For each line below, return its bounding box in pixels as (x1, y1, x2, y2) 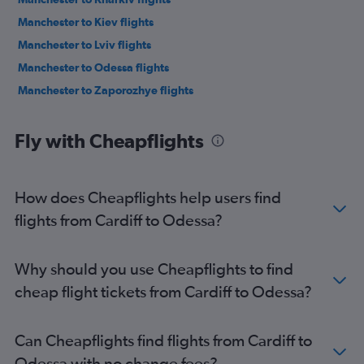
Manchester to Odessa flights (18, 61, 169, 74)
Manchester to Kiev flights (18, 15, 154, 28)
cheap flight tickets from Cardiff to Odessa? (15, 282, 312, 301)
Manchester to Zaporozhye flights (18, 84, 193, 97)
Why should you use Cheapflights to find (15, 259, 293, 278)
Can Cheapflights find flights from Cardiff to (15, 331, 312, 349)
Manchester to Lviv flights (18, 38, 151, 51)
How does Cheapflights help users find (15, 188, 281, 206)
